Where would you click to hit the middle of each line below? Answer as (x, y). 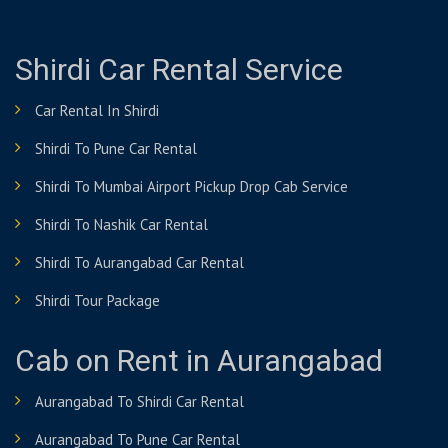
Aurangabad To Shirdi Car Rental (139, 401)
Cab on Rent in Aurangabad (199, 362)
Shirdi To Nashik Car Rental (121, 224)
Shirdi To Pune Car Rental (116, 148)
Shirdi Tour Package (97, 300)
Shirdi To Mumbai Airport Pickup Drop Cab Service (191, 186)
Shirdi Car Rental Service (179, 71)
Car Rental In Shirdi (97, 110)
